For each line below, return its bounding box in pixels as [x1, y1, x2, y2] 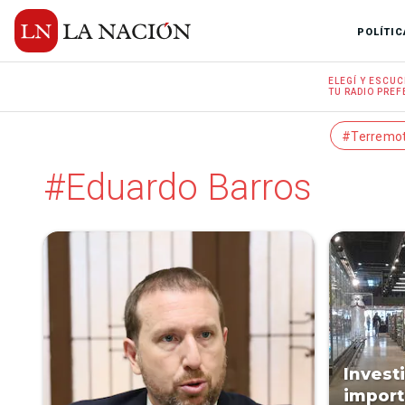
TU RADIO [328, 87, 375, 97]
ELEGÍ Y [328, 76, 370, 86]
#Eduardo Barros [43, 166, 312, 209]
